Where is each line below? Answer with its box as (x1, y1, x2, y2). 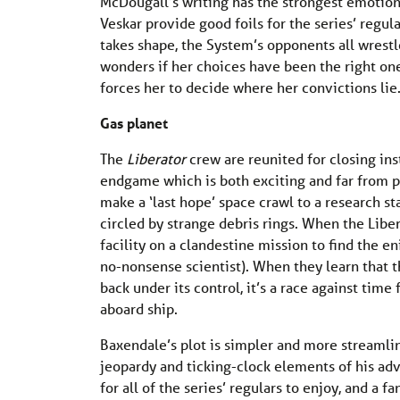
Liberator (127, 148, 186, 168)
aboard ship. (100, 298, 178, 318)
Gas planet (100, 112, 168, 132)
